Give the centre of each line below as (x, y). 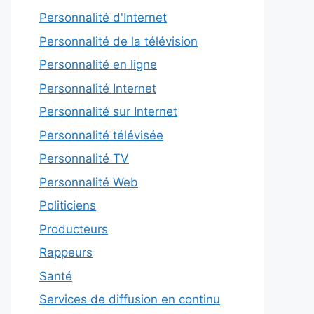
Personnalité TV (84, 159)
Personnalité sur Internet (108, 112)
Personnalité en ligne (98, 65)
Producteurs (74, 229)
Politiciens (68, 206)
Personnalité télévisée (101, 135)
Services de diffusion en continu (130, 300)
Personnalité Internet (98, 88)
